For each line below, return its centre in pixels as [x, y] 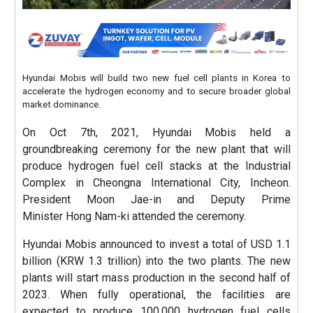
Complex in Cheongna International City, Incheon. [156, 183]
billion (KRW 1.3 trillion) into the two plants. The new [156, 261]
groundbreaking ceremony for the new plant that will [156, 150]
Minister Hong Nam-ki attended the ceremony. [134, 217]
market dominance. [62, 105]
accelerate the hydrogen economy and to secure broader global [156, 92]
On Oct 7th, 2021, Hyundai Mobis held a [156, 133]
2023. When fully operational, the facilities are [156, 295]
